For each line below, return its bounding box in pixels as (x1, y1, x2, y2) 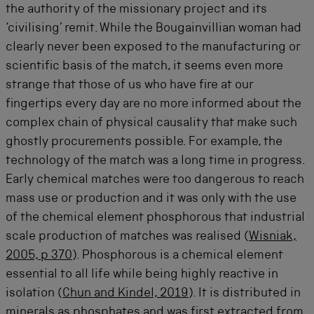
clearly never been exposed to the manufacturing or (6, 41, 301, 54)
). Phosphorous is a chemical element (72, 250, 283, 262)
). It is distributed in (189, 287, 301, 300)
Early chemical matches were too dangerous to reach (6, 174, 304, 186)
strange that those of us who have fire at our (6, 79, 254, 92)
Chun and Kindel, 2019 (62, 287, 189, 300)
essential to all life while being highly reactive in (6, 268, 278, 281)
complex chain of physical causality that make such (6, 117, 297, 130)
